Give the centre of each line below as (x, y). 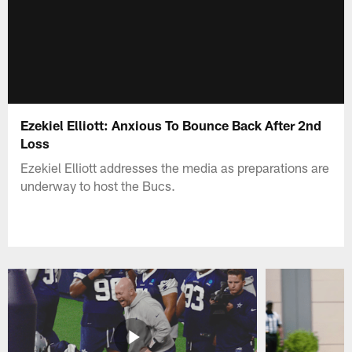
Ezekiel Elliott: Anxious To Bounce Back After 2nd (171, 125)
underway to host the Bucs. (98, 185)
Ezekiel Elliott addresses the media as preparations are (175, 167)
